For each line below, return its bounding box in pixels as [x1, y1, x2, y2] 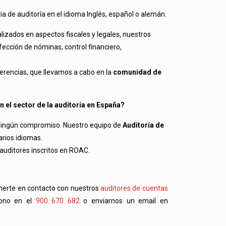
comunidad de [113, 68, 161, 77]
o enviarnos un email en [79, 197, 168, 205]
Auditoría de [123, 121, 164, 130]
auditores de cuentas [100, 184, 168, 193]
